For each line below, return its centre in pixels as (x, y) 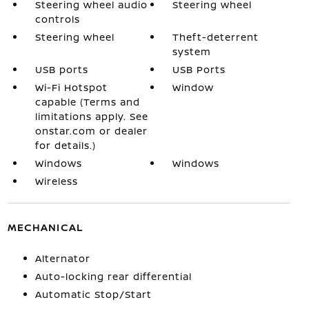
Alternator (62, 258)
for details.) (65, 145)
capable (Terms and (87, 101)
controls (57, 19)
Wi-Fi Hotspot (71, 87)
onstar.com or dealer (91, 130)
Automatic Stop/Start (93, 294)
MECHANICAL (45, 227)
